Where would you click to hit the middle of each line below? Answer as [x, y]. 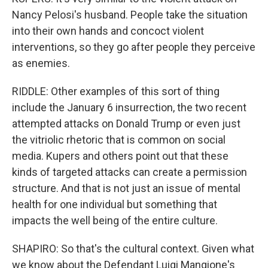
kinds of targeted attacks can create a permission [130, 172]
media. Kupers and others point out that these [120, 156]
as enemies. [41, 63]
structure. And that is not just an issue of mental [126, 188]
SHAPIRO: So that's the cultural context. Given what [133, 249]
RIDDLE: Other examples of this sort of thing [116, 91]
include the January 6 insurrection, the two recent [129, 107]
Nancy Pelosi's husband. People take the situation [130, 15]
